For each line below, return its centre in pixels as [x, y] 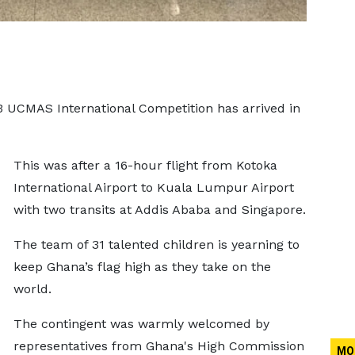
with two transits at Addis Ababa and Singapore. [159, 210]
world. [32, 289]
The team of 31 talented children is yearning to [156, 244]
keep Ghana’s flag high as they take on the [142, 267]
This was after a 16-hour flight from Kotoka [145, 165]
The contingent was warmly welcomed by [141, 324]
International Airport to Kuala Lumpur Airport [153, 187]
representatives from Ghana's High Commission [158, 346]
